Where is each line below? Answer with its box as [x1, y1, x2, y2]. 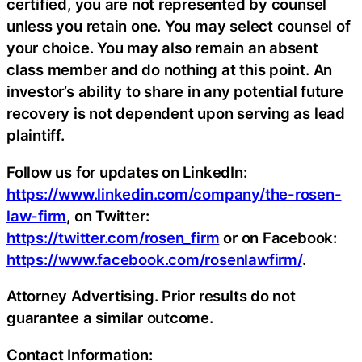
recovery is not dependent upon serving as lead [6, 104, 345, 123]
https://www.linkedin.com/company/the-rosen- [6, 184, 342, 203]
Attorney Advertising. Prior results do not [6, 287, 296, 305]
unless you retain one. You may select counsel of [6, 17, 351, 36]
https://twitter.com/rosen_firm [6, 228, 220, 246]
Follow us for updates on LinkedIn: [6, 162, 247, 181]
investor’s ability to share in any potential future [6, 82, 343, 101]
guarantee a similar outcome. [6, 309, 213, 327]
